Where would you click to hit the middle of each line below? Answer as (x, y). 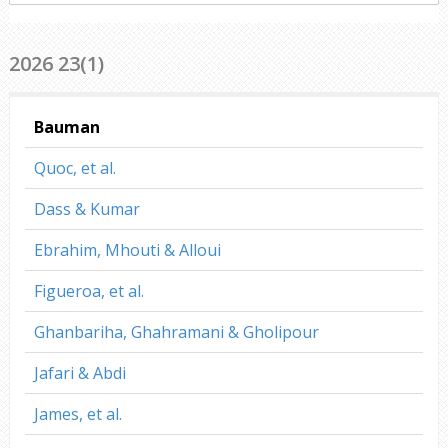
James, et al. (77, 413)
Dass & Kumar (86, 208)
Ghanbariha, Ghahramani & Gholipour (176, 331)
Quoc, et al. (74, 167)
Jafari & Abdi (79, 372)
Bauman (66, 126)
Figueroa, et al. (88, 290)
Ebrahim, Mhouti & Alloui (127, 249)
